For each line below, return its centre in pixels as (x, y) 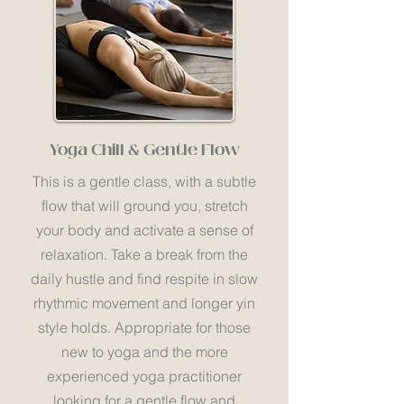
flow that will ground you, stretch (144, 206)
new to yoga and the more (144, 352)
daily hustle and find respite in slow (144, 279)
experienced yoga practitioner (144, 376)
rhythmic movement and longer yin (144, 303)
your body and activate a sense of (144, 230)
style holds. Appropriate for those (144, 327)
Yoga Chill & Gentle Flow (144, 150)
